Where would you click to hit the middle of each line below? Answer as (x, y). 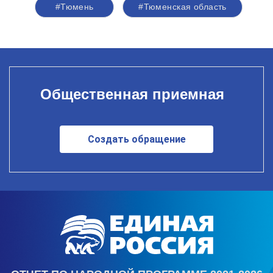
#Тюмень (74, 7)
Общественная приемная (132, 94)
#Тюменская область (183, 7)
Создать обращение (136, 139)
